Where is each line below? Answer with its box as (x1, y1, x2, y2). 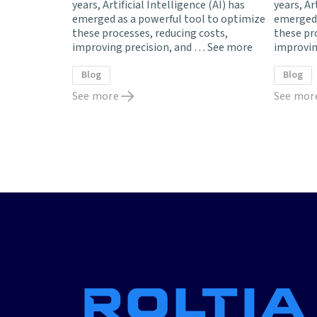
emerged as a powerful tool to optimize (72, 11, 265, 28)
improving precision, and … (72, 40, 207, 56)
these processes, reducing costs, (72, 25, 228, 42)
